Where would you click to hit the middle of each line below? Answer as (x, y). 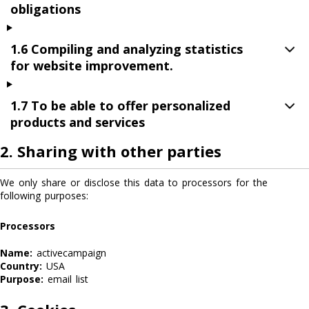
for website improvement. (92, 66)
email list (66, 279)
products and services (78, 122)
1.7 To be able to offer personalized (120, 106)
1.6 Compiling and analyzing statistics (127, 49)
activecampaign (69, 253)
